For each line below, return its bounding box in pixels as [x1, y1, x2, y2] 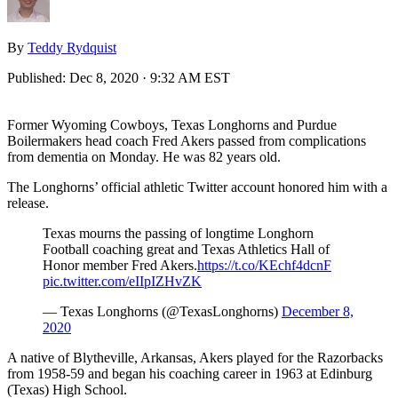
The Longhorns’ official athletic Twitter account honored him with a [7, 179, 387, 195]
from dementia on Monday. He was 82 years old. [7, 148, 281, 164]
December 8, [282, 303, 354, 319]
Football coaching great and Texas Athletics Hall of [43, 241, 330, 257]
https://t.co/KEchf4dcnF [197, 257, 331, 273]
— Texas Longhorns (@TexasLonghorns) [43, 303, 282, 319]
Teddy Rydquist [28, 39, 116, 55]
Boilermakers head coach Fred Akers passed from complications [7, 132, 366, 148]
